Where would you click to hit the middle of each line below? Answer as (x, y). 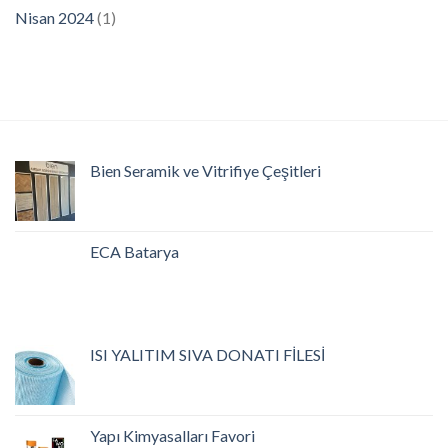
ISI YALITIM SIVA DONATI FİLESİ (207, 355)
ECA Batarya (134, 252)
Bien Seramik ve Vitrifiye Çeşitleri (205, 171)
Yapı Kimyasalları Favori (172, 436)
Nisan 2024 (54, 18)
